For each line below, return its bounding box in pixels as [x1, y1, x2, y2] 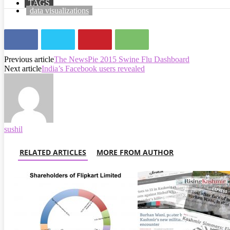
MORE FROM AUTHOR [97, 147, 174, 157]
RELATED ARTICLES [20, 147, 86, 157]
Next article [4, 64, 42, 73]
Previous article [4, 54, 54, 64]
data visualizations [30, 6, 89, 15]
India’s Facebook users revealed [42, 64, 145, 73]
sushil [4, 124, 23, 133]
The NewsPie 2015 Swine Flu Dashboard [54, 54, 189, 64]
